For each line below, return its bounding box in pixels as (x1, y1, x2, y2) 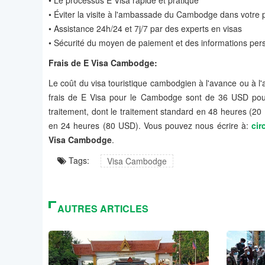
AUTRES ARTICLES (57, 202, 148, 216)
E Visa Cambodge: (81, 57, 157, 69)
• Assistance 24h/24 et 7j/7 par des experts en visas (49, 22, 242, 35)
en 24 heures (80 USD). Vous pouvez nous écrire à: (49, 119, 251, 132)
